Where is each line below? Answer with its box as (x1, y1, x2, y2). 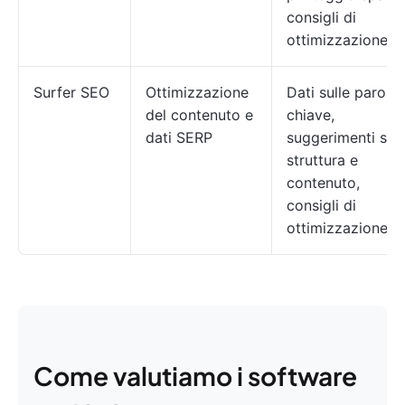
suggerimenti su (287, 128, 395, 146)
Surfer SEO (33, 83, 109, 101)
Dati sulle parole (287, 83, 398, 101)
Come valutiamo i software (33, 360, 357, 391)
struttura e (287, 151, 358, 169)
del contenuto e (146, 106, 253, 124)
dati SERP (146, 128, 212, 146)
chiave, (287, 106, 334, 124)
